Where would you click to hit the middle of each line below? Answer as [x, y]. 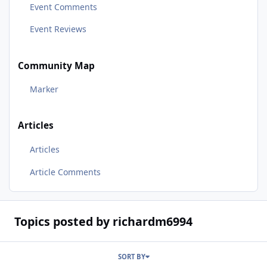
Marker [44, 89]
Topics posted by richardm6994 [103, 221]
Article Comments [65, 172]
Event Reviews [58, 29]
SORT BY [131, 257]
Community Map [56, 66]
